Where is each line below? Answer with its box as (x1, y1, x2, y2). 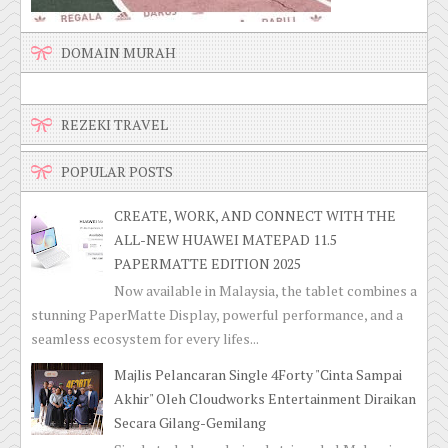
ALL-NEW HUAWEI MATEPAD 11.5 (113, 231, 337, 251)
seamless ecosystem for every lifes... (31, 329, 259, 349)
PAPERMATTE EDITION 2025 (113, 255, 301, 275)
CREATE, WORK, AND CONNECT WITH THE (113, 207, 396, 227)
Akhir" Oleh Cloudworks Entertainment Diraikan (113, 389, 416, 409)
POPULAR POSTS (61, 163, 173, 183)
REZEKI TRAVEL (61, 116, 168, 136)
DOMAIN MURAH (61, 43, 176, 63)
